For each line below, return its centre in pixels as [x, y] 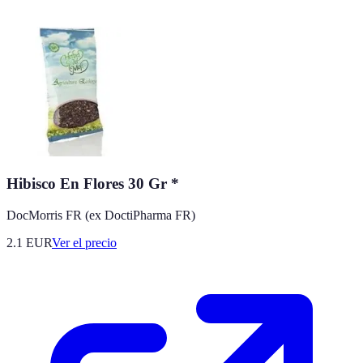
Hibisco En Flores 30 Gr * [93, 184]
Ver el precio [84, 242]
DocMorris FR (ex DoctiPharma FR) [101, 215]
